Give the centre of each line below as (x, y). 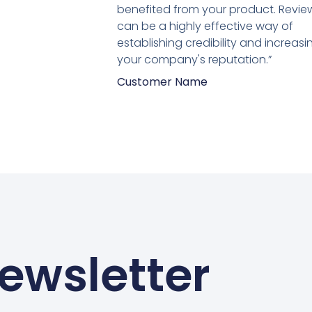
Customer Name (162, 81)
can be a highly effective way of (205, 26)
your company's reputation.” (194, 59)
